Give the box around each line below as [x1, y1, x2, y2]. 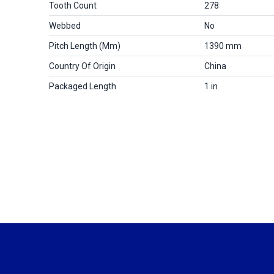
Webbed [49, 21, 81, 31]
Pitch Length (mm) [49, 41, 120, 51]
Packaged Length [49, 81, 116, 91]
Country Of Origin [49, 61, 116, 71]
